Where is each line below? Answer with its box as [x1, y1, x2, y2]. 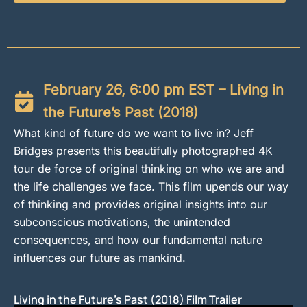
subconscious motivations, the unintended [14, 214, 230, 229]
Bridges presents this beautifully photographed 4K [14, 143, 273, 158]
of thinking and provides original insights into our [14, 197, 267, 211]
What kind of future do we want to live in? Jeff [14, 125, 254, 140]
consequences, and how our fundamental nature [14, 232, 262, 247]
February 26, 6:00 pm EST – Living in [42, 81, 284, 98]
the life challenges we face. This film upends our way [14, 179, 288, 193]
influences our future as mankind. [14, 250, 186, 265]
